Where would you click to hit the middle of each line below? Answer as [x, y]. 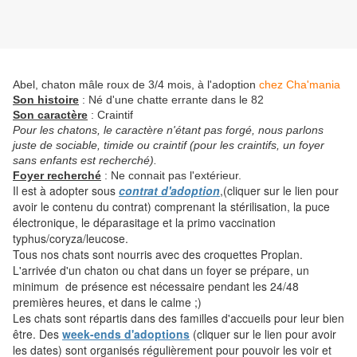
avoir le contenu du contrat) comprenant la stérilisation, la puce [171, 207]
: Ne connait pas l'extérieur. [171, 176]
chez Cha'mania [300, 85]
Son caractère [50, 115]
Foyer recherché [57, 176]
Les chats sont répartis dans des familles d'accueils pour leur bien [178, 318]
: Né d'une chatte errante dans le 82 [171, 100]
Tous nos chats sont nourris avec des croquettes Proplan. [158, 255]
